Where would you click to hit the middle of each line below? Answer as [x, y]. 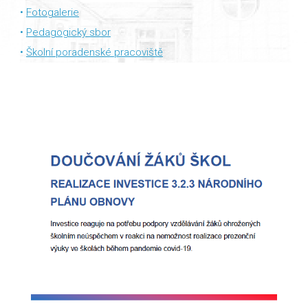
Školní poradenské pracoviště [94, 52]
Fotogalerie [52, 12]
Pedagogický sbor [68, 32]
